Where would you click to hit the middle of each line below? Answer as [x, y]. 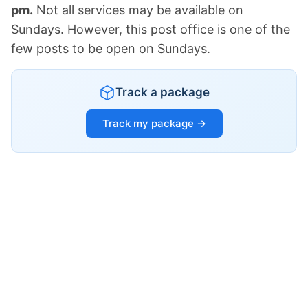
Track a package [162, 92]
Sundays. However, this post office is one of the [151, 30]
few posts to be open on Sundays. [111, 49]
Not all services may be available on [138, 10]
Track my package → [154, 124]
